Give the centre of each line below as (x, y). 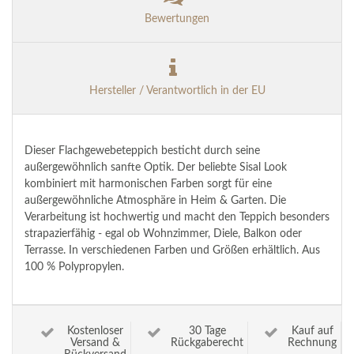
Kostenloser (95, 331)
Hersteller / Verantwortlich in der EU (177, 90)
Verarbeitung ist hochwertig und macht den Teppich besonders (177, 218)
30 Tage (207, 331)
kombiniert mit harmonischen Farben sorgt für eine (148, 185)
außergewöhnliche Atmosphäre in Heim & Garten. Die (155, 201)
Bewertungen (177, 19)
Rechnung (312, 343)
